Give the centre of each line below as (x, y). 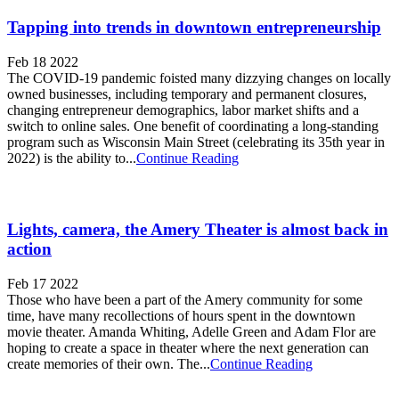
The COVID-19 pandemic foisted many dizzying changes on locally (199, 78)
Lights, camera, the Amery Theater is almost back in (198, 229)
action (29, 248)
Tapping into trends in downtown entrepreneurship (194, 28)
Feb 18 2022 (43, 62)
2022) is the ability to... (72, 159)
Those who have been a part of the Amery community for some (185, 299)
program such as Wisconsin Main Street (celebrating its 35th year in (196, 142)
